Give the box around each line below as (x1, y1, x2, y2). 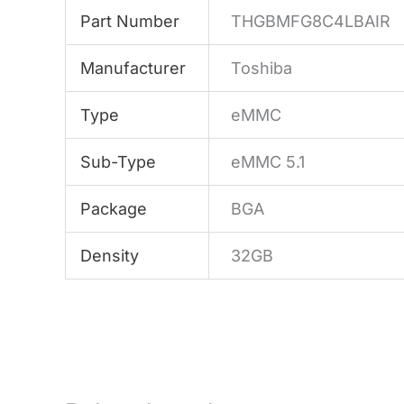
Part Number (80, 11, 180, 31)
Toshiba (231, 58, 293, 78)
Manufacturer (80, 58, 187, 78)
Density (80, 245, 140, 265)
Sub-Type (80, 151, 157, 171)
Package (80, 198, 148, 218)
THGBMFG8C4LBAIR (231, 11, 391, 31)
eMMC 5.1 (231, 151, 306, 171)
